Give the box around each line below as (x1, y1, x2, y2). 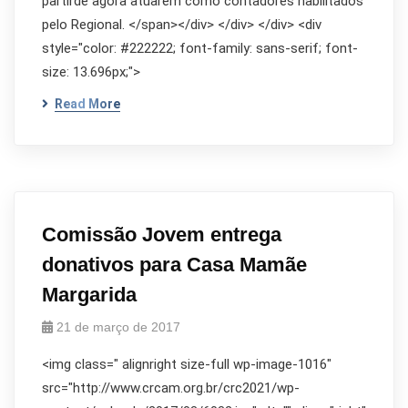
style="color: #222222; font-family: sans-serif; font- (42, 40, 358, 56)
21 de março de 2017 (56, 320, 180, 334)
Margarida (42, 283, 137, 306)
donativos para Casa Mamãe (42, 253, 307, 276)
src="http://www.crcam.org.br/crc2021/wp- (42, 380, 300, 396)
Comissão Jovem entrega (42, 223, 281, 246)
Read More (55, 97, 120, 111)
